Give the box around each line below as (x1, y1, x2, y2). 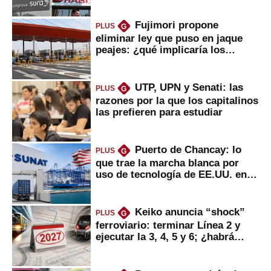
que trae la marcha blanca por (96, 157, 239, 169)
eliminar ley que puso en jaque (96, 33, 243, 44)
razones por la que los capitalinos (96, 95, 258, 106)
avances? (96, 243, 140, 254)
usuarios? (96, 56, 143, 67)
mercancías (96, 180, 151, 192)
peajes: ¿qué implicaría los (96, 44, 225, 56)
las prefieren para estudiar (96, 106, 223, 118)
